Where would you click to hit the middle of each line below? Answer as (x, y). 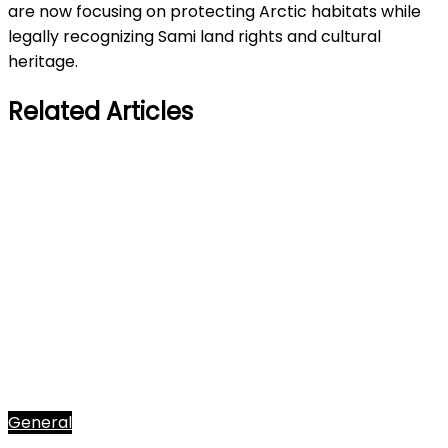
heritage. (43, 61)
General (40, 423)
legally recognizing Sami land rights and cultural (194, 36)
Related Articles (100, 111)
